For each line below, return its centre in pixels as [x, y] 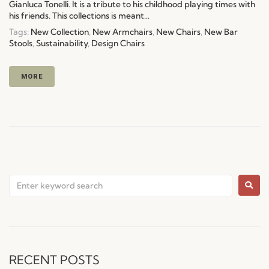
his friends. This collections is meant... [79, 15]
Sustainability [62, 43]
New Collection [60, 32]
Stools [21, 43]
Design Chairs [118, 43]
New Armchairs [122, 32]
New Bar [221, 32]
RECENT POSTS [54, 259]
